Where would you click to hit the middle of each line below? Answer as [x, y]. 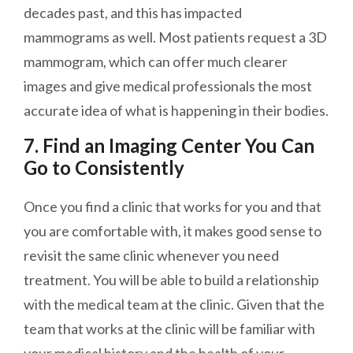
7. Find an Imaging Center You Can [169, 146]
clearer [266, 62]
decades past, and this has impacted [133, 13]
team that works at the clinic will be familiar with [169, 329]
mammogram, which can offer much [134, 62]
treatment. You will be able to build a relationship [171, 280]
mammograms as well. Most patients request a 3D [175, 37]
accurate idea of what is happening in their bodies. [176, 111]
